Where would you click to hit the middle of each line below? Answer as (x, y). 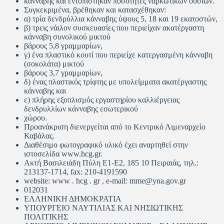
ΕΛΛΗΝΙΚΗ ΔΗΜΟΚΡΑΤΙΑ (73, 198)
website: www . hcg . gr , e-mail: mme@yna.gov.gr (105, 180)
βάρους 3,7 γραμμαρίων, (63, 72)
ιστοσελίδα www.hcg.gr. (63, 153)
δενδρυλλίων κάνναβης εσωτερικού (81, 108)
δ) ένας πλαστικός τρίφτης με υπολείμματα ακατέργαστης (115, 81)
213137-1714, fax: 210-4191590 (75, 171)
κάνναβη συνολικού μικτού (67, 36)
